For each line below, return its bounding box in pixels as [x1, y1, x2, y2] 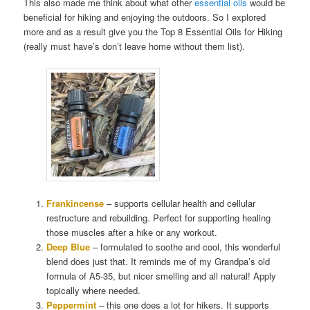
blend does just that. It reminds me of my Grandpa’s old [46, 255, 270, 268]
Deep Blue [46, 240, 90, 254]
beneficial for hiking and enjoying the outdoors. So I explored [24, 10, 266, 24]
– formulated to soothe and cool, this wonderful [92, 240, 280, 254]
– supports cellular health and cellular [106, 197, 255, 210]
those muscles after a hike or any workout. [46, 226, 217, 239]
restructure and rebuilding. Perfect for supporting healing [46, 211, 271, 225]
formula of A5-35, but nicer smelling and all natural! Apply [46, 269, 276, 283]
